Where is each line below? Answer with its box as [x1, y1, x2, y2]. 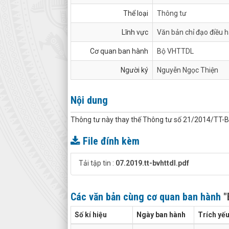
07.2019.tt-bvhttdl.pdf [116, 159, 189, 167]
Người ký [121, 66, 148, 74]
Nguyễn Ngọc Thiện [157, 66, 218, 74]
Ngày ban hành [136, 211, 186, 219]
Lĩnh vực [122, 28, 148, 36]
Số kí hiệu [75, 211, 107, 219]
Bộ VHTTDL [157, 47, 194, 55]
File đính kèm [83, 135, 140, 147]
